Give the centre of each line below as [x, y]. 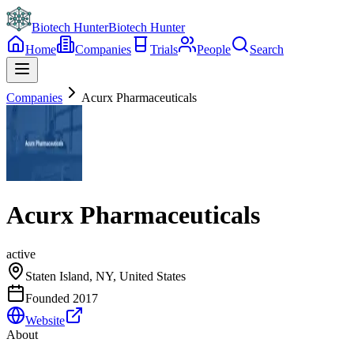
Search [267, 49]
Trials [164, 49]
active [21, 254]
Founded [49, 298]
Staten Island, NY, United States [105, 276]
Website [45, 320]
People [214, 49]
